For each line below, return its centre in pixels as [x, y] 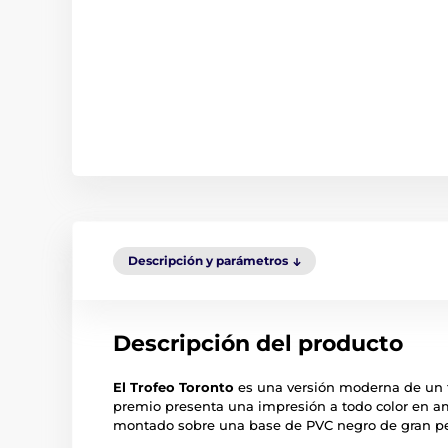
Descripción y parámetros [208, 260]
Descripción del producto [258, 343]
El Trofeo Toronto [173, 387]
